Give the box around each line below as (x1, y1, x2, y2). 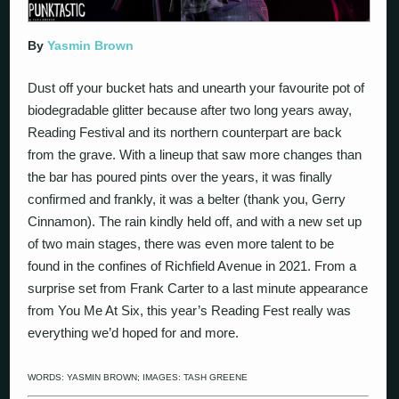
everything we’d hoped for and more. (28, 324, 240, 340)
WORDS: (28, 372, 68, 383)
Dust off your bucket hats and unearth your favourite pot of (28, 79, 365, 95)
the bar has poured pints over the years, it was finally (28, 168, 333, 184)
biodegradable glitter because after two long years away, (28, 102, 353, 118)
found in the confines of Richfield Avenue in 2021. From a (28, 257, 357, 273)
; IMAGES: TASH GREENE (137, 372, 248, 383)
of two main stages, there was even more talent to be (28, 235, 335, 251)
